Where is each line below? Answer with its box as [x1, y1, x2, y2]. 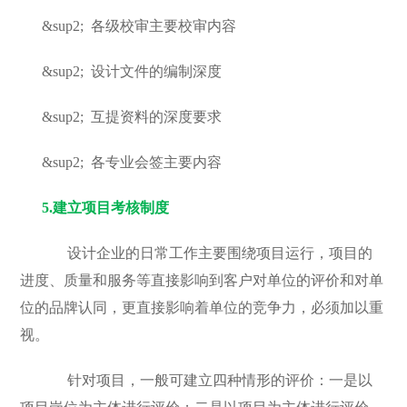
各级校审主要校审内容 [91, 18, 237, 34]
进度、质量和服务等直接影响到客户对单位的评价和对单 [20, 273, 384, 288]
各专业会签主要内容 [91, 154, 223, 170]
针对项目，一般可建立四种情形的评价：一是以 [42, 372, 373, 388]
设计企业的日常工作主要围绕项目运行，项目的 [42, 245, 373, 261]
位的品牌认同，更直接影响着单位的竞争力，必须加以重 [20, 300, 384, 315]
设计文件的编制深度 [91, 64, 223, 79]
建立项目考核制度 [53, 200, 170, 215]
